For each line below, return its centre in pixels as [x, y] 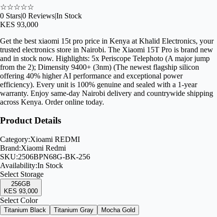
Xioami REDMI [55, 139]
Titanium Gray [74, 210]
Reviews [40, 15]
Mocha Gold [118, 210]
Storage [32, 174]
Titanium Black [25, 210]
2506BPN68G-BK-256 [54, 157]
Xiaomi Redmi [43, 148]
